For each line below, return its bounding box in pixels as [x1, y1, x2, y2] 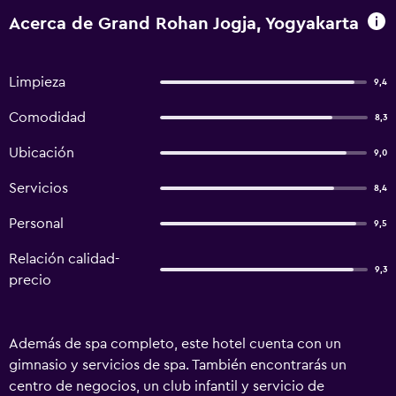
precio [9, 273, 51, 287]
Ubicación [9, 146, 74, 160]
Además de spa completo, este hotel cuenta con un [9, 337, 341, 351]
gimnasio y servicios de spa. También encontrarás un [9, 358, 346, 372]
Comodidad [9, 110, 86, 125]
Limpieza [9, 75, 65, 89]
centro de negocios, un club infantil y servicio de [9, 379, 324, 393]
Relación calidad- [9, 252, 120, 266]
